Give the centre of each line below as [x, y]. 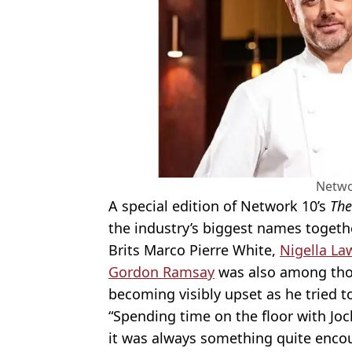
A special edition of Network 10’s [219, 206]
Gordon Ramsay [161, 272]
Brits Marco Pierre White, [194, 250]
